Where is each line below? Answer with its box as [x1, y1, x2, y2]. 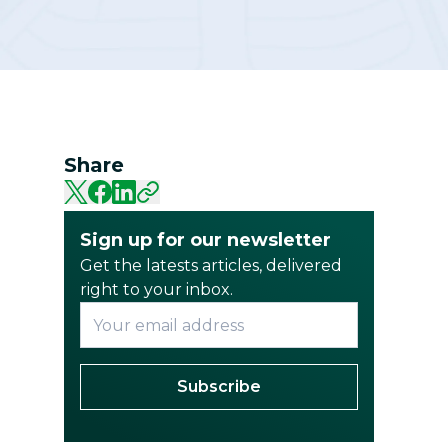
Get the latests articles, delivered [80, 256, 342, 276]
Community [278, 35, 363, 53]
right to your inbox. [80, 280, 233, 300]
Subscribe [177, 377, 261, 397]
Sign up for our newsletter [80, 229, 331, 252]
